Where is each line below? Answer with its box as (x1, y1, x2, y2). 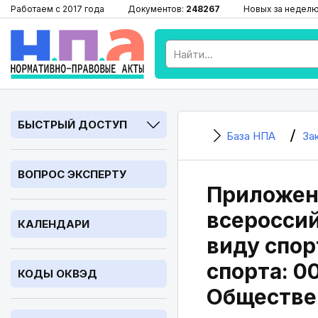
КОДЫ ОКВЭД (18, 267, 97, 280)
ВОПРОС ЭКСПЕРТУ (18, 168, 126, 181)
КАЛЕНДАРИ (18, 217, 89, 231)
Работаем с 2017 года (11, 4, 104, 14)
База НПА (226, 129, 275, 143)
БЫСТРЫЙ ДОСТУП (18, 118, 127, 131)
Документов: (128, 4, 186, 14)
